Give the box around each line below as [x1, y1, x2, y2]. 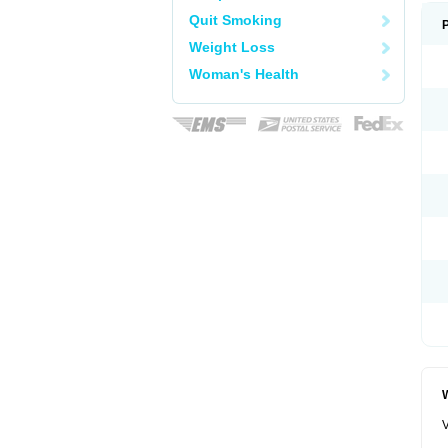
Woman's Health [189, 66, 299, 82]
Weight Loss [189, 39, 275, 55]
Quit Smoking [189, 12, 282, 28]
